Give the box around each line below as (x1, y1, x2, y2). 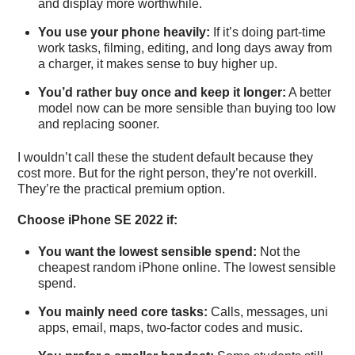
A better (286, 85, 331, 99)
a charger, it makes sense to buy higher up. (38, 56, 277, 71)
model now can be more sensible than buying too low (38, 101, 336, 115)
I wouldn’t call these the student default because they (17, 151, 314, 165)
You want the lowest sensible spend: (38, 244, 257, 258)
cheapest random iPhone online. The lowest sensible (38, 260, 336, 274)
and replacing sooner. (38, 116, 159, 131)
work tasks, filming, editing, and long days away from (38, 40, 332, 55)
